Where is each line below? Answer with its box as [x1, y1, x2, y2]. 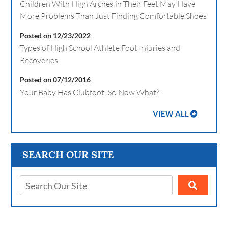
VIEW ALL [152, 109, 189, 119]
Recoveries [20, 55, 59, 66]
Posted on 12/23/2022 [20, 31, 91, 40]
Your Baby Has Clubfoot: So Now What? [20, 87, 160, 98]
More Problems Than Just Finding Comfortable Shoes [20, 11, 207, 21]
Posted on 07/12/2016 [20, 75, 91, 84]
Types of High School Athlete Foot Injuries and [20, 43, 181, 53]
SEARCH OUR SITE [22, 148, 115, 161]
